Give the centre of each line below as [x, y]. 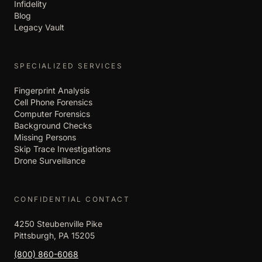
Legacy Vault [39, 27]
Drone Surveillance [50, 160]
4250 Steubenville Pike [58, 223]
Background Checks [53, 125]
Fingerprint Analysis [52, 90]
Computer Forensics [52, 113]
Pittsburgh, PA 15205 [54, 235]
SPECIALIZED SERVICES [68, 65]
